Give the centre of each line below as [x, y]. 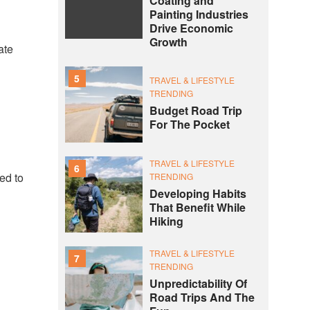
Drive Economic [191, 28]
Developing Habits [198, 193]
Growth [168, 42]
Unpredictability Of [198, 283]
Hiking [166, 221]
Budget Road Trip [195, 110]
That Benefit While [197, 207]
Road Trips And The [202, 297]
